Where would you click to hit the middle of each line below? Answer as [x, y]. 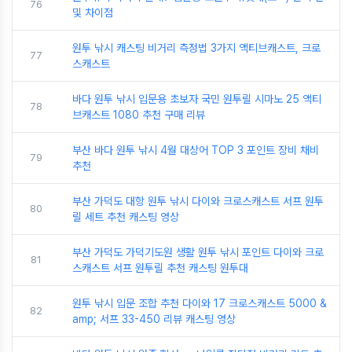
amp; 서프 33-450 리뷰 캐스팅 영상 [154, 319]
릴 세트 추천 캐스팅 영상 [126, 217]
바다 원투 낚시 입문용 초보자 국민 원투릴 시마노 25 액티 [197, 99]
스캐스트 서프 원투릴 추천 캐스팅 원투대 [160, 268]
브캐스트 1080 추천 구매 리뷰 [139, 115]
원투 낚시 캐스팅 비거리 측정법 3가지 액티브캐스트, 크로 [196, 48]
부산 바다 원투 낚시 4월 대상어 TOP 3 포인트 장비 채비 [196, 150]
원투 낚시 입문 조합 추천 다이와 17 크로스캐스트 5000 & [200, 303]
